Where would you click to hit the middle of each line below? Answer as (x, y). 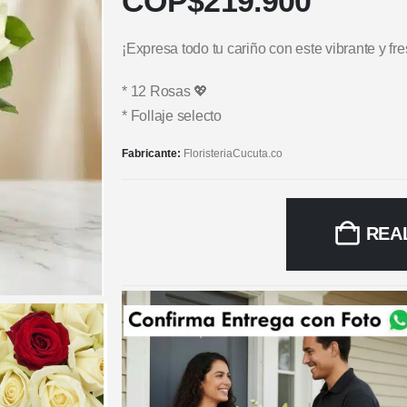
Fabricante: (153, 153)
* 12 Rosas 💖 (165, 91)
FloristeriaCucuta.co (233, 153)
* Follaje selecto (172, 115)
